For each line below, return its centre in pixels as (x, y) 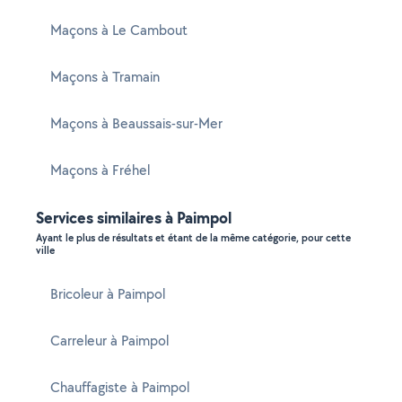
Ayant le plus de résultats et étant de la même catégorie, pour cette (193, 238)
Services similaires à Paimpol (134, 218)
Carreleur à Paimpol (109, 341)
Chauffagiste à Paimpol (120, 387)
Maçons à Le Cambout (119, 30)
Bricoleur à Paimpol (108, 294)
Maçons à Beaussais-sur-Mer (136, 123)
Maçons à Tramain (105, 77)
